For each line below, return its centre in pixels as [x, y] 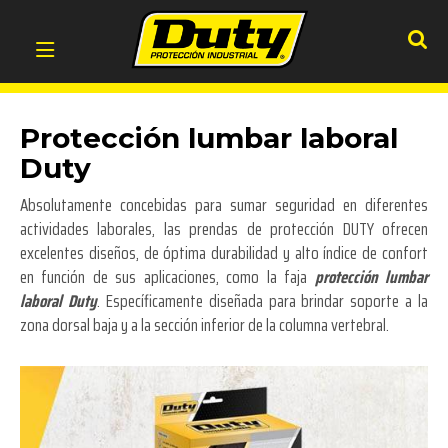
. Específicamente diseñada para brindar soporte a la [262, 301]
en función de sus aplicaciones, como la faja [167, 277]
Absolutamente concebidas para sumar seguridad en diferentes [224, 205]
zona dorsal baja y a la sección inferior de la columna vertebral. [204, 325]
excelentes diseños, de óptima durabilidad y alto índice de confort [224, 253]
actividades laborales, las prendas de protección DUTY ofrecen [224, 229]
